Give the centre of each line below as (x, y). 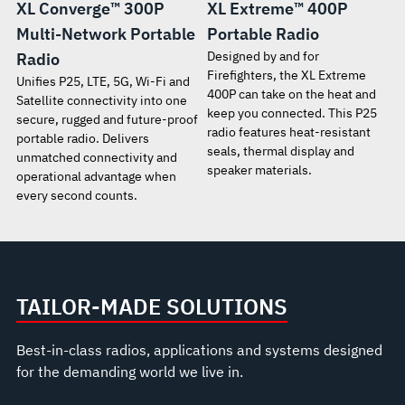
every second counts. (76, 195)
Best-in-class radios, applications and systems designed (199, 349)
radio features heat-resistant (288, 132)
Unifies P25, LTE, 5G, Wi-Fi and (103, 81)
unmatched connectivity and (96, 157)
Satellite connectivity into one (101, 100)
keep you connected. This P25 (292, 113)
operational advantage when (96, 176)
